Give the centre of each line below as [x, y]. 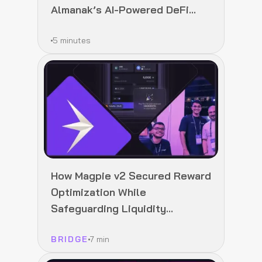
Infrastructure [86, 26]
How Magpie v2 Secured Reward [131, 175]
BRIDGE [70, 239]
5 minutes [72, 40]
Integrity [73, 225]
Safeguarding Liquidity [108, 208]
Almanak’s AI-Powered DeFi [120, 9]
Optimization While [99, 192]
